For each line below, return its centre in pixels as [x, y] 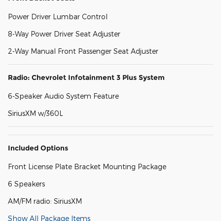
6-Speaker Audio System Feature [63, 96]
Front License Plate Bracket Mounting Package [87, 167]
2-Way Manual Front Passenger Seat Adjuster [83, 51]
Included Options [38, 148]
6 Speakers [26, 184]
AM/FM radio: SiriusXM [45, 201]
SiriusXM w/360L [36, 113]
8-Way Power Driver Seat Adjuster [64, 34]
